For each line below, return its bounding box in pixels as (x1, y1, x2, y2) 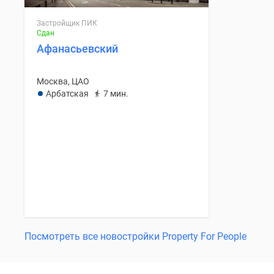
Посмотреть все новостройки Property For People (24, 230, 246, 242)
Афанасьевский (37, 42, 118, 55)
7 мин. (103, 88, 128, 98)
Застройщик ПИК (37, 18, 97, 28)
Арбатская (46, 88, 89, 98)
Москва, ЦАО (37, 76, 89, 86)
